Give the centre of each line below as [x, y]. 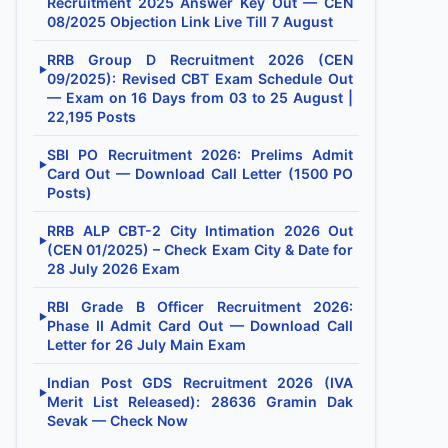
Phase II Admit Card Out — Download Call [200, 325]
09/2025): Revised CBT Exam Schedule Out [200, 78]
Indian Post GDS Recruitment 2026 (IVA [200, 382]
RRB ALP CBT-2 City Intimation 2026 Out [200, 230]
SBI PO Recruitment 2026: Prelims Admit [200, 154]
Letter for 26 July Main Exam [146, 344]
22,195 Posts [91, 116]
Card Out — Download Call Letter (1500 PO [200, 173]
